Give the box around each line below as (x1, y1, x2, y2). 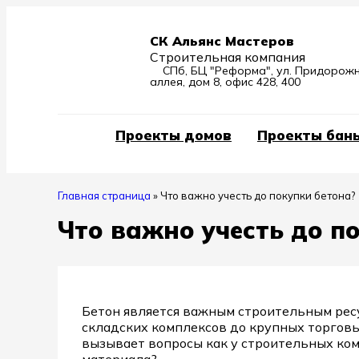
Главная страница (58, 189, 151, 202)
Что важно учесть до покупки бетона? (160, 189, 355, 202)
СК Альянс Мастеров (150, 33, 294, 49)
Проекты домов (115, 127, 232, 143)
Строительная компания (150, 49, 305, 65)
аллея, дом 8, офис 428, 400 (150, 75, 301, 89)
